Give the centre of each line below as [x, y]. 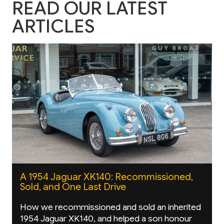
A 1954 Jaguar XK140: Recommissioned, [106, 177]
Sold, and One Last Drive [73, 187]
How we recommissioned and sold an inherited [110, 207]
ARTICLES [53, 26]
